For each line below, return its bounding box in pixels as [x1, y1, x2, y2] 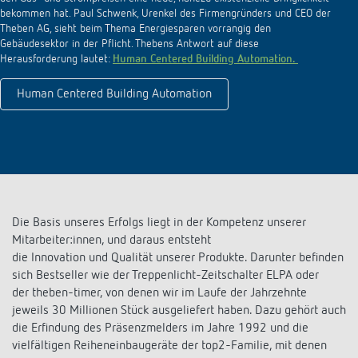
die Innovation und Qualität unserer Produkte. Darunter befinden [12, 252, 344, 265]
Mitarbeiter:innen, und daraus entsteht [12, 234, 211, 248]
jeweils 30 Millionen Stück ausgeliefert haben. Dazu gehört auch [12, 304, 346, 318]
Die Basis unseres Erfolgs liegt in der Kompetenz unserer [12, 217, 306, 230]
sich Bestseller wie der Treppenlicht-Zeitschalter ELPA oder [12, 269, 319, 283]
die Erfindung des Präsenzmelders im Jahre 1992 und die [12, 322, 308, 336]
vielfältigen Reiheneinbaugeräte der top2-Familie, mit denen [12, 340, 327, 353]
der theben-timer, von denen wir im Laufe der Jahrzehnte [12, 287, 307, 300]
